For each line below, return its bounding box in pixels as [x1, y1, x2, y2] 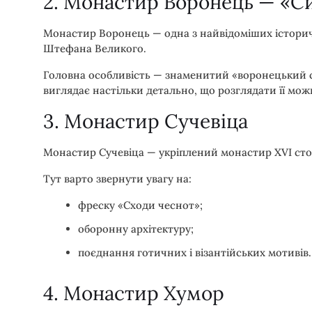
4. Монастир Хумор [43, 280, 224, 306]
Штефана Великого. [43, 41, 146, 55]
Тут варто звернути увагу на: [43, 171, 192, 185]
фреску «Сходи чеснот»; [78, 198, 203, 212]
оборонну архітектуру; [78, 221, 194, 235]
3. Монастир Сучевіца [43, 108, 248, 134]
